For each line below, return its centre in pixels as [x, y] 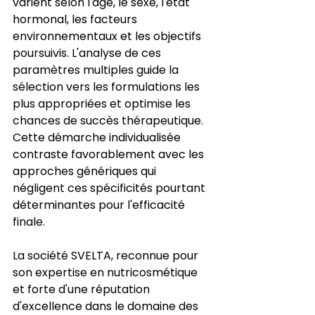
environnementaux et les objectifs [108, 36]
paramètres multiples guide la [97, 70]
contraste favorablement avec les [110, 154]
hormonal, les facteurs [76, 19]
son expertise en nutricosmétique [107, 272]
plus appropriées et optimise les [103, 103]
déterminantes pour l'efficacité [100, 205]
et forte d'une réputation [83, 289]
